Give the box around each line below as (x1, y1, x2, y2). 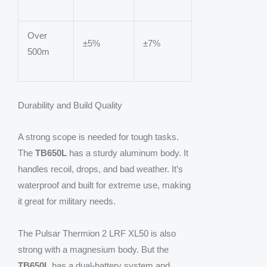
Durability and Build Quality (18, 100, 122, 111)
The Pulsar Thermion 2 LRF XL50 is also (18, 228, 176, 238)
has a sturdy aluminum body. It (67, 148, 188, 159)
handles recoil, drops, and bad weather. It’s (18, 164, 183, 175)
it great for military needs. (18, 196, 116, 207)
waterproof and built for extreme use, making (18, 180, 191, 191)
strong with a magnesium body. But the (18, 244, 169, 254)
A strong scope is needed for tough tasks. (18, 132, 179, 142)
